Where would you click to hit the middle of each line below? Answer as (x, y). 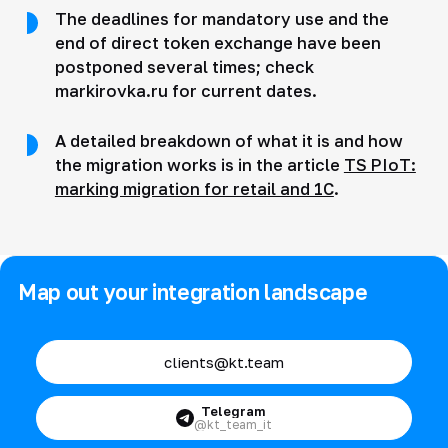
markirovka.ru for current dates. (185, 90)
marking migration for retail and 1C (194, 188)
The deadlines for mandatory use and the (221, 18)
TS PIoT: (379, 164)
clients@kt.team (224, 361)
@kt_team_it (233, 424)
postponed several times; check (184, 66)
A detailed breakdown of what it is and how (228, 140)
